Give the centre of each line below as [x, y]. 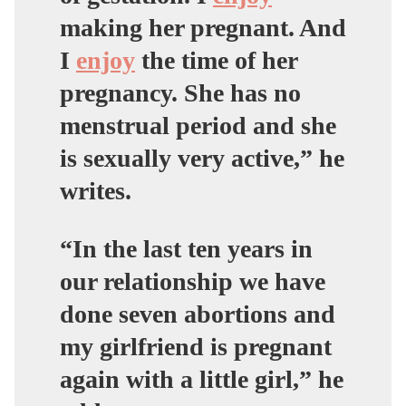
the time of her [216, 60]
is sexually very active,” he [202, 158]
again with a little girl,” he [202, 379]
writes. [96, 190]
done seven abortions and [198, 314]
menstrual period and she [198, 125]
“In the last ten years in [186, 248]
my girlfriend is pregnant [196, 346]
